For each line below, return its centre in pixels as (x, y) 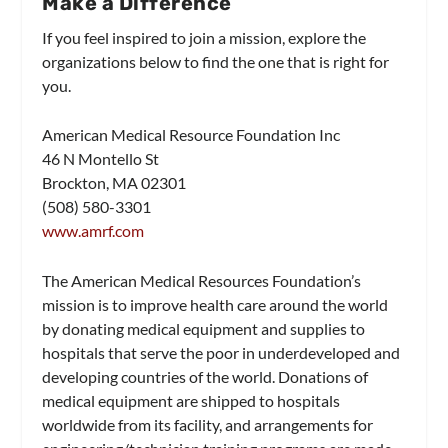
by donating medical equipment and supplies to (204, 328)
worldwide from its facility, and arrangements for (208, 424)
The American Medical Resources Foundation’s (202, 280)
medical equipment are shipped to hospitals (191, 400)
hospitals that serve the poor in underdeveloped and (221, 352)
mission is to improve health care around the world (215, 304)
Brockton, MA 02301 (114, 183)
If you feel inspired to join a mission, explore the (204, 37)
